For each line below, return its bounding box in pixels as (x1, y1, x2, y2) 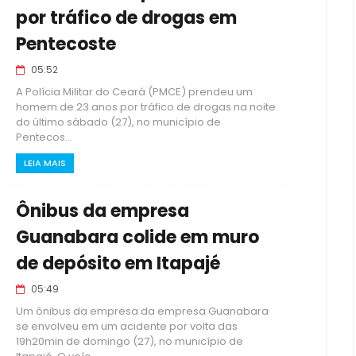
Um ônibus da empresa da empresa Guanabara (16, 304, 269, 319)
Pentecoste (16, 32, 116, 56)
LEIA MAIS (24, 157, 66, 169)
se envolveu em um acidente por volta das (16, 319, 238, 334)
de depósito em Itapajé (16, 251, 220, 276)
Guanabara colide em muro (16, 225, 259, 250)
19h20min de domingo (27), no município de (16, 334, 243, 349)
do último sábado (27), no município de (16, 114, 221, 130)
